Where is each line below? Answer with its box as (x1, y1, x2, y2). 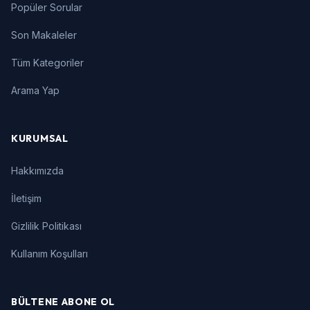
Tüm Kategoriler (11, 57, 84, 69)
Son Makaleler (11, 29, 77, 41)
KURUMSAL (11, 132, 69, 145)
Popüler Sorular (11, 1, 82, 13)
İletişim (11, 192, 42, 204)
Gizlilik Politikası (11, 220, 82, 232)
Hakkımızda (11, 165, 64, 176)
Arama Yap (11, 84, 60, 96)
